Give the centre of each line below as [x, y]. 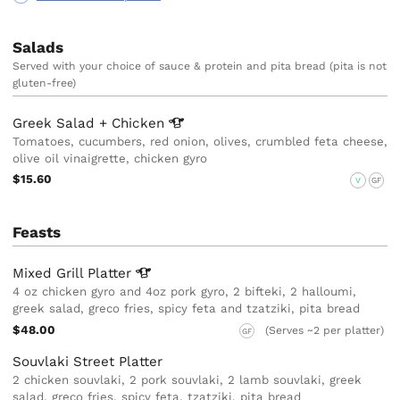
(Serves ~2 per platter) [325, 331]
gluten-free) [45, 83]
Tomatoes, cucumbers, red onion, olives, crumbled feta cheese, [200, 141]
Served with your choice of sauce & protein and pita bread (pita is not [200, 66]
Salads [38, 47]
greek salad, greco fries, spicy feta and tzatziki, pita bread [187, 309]
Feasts [37, 232]
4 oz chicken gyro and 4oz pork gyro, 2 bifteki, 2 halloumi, [185, 292]
